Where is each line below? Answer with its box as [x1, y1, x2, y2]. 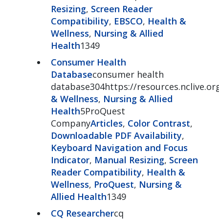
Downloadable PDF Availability [50, 129, 182, 141]
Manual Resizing [94, 153, 164, 166]
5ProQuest [80, 105, 125, 117]
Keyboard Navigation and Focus [50, 141, 188, 153]
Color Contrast [127, 117, 190, 129]
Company [50, 117, 90, 129]
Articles [90, 117, 123, 129]
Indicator [50, 153, 89, 166]
